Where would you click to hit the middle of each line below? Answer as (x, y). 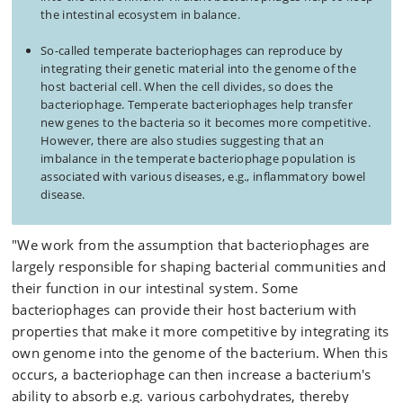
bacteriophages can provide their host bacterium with (184, 309)
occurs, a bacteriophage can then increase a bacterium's (192, 374)
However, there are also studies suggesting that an (182, 140)
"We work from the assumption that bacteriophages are (191, 245)
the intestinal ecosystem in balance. (140, 14)
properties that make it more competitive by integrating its (201, 331)
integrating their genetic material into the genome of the (199, 68)
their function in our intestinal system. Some (155, 288)
